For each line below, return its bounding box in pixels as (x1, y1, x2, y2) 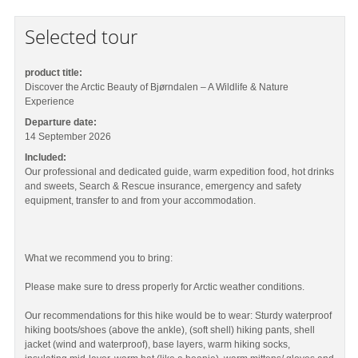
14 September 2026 (25, 131, 112, 142)
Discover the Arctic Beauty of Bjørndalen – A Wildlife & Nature (25, 82, 289, 93)
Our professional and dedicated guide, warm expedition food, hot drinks (25, 166, 335, 177)
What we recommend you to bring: (25, 253, 173, 264)
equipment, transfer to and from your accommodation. (25, 195, 257, 206)
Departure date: (25, 117, 97, 128)
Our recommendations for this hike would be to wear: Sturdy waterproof (25, 310, 332, 321)
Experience (25, 96, 75, 107)
